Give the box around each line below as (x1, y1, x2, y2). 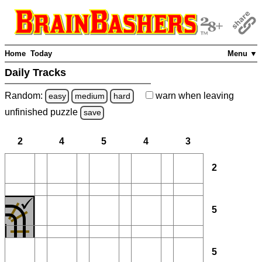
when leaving (175, 90, 234, 101)
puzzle (50, 107, 80, 118)
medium (74, 91, 105, 101)
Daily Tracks (5, 67, 69, 79)
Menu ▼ (227, 49, 257, 58)
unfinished (5, 107, 50, 118)
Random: (5, 90, 45, 101)
